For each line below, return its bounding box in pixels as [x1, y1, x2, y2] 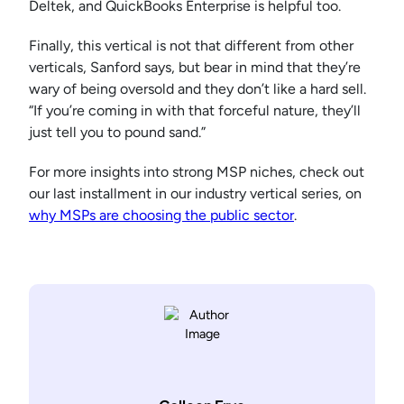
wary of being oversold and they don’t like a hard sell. [29, 80, 366, 98]
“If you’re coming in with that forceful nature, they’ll [29, 102, 361, 120]
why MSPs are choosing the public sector [29, 207, 294, 225]
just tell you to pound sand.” [29, 124, 206, 142]
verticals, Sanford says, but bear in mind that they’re [29, 59, 361, 77]
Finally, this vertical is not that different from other [29, 37, 353, 55]
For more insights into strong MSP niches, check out [29, 163, 364, 181]
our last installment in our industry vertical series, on [29, 185, 362, 203]
